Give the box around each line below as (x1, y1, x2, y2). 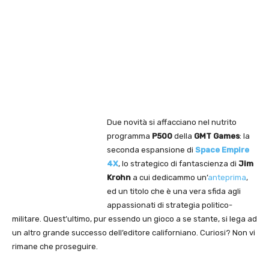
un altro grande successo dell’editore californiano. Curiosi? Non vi (12, 228, 255, 238)
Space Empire (195, 145, 249, 155)
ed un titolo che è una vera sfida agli (107, 187, 241, 196)
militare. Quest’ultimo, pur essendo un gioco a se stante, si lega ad (12, 214, 257, 224)
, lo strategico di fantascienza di (118, 159, 238, 169)
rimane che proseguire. (12, 242, 100, 252)
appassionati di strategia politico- (107, 201, 232, 210)
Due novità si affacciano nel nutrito (107, 118, 237, 127)
